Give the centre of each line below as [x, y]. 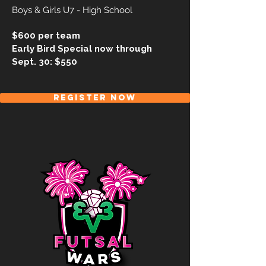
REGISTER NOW [95, 98]
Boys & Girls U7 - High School [73, 10]
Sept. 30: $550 [46, 62]
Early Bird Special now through [82, 49]
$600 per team [46, 36]
